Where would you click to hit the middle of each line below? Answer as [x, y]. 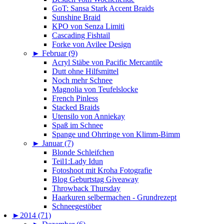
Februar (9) [60, 53]
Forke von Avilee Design [91, 44]
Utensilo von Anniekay [88, 116]
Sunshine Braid [76, 17]
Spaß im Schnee [77, 125]
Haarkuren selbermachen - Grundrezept [114, 197]
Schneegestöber [77, 206]
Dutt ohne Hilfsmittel [85, 71]
